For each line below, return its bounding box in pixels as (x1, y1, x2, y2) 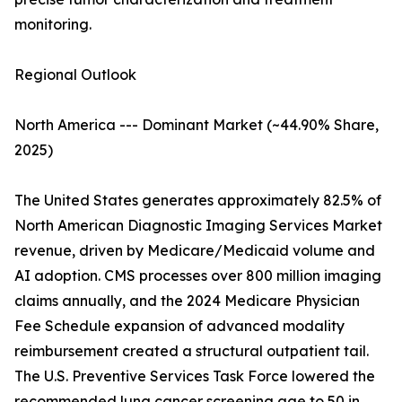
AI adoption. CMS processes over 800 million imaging (14, 267, 381, 285)
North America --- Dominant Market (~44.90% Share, (14, 116, 379, 135)
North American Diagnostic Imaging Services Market (14, 216, 382, 235)
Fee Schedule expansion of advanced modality (14, 317, 345, 336)
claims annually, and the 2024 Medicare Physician (14, 292, 360, 310)
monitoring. (14, 15, 92, 34)
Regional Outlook (14, 66, 136, 84)
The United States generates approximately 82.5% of (14, 191, 381, 210)
